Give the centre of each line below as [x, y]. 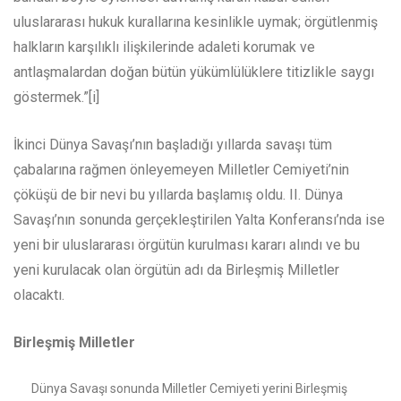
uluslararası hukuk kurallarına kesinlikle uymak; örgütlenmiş [196, 22]
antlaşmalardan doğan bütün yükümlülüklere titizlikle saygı [194, 73]
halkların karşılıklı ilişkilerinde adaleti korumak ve [164, 47]
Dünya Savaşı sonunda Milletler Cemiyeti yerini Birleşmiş [189, 389]
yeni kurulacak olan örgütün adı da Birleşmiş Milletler [176, 270]
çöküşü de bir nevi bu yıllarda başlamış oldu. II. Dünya [178, 195]
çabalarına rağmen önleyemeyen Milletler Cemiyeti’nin [181, 170]
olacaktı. [39, 295]
